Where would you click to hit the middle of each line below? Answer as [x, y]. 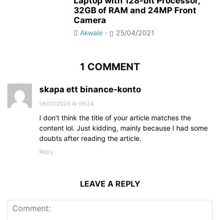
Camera [90, 20]
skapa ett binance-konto [90, 89]
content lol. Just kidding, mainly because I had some [124, 128]
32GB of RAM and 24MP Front [135, 10]
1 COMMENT [110, 67]
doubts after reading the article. [90, 138]
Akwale [91, 33]
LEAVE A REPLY [110, 184]
